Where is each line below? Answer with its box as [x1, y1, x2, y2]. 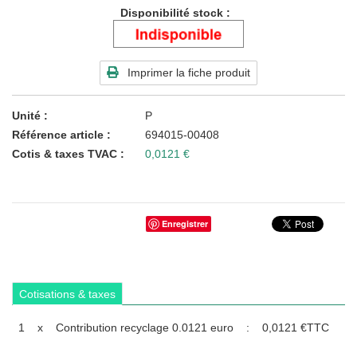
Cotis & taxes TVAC [12, 147, 117, 160]
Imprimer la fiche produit [127, 65, 250, 79]
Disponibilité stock [120, 6, 226, 20]
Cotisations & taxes [19, 287, 116, 300]
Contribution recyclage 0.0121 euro [56, 321, 233, 335]
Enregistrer [161, 218, 208, 230]
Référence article [12, 128, 104, 142]
